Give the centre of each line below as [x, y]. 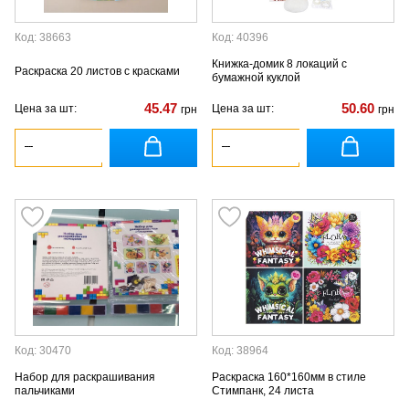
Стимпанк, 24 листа [263, 391]
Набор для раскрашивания [85, 377]
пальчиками [45, 391]
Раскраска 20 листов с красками [97, 71]
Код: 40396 [240, 37]
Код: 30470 [43, 351]
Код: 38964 [240, 351]
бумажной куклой [256, 78]
